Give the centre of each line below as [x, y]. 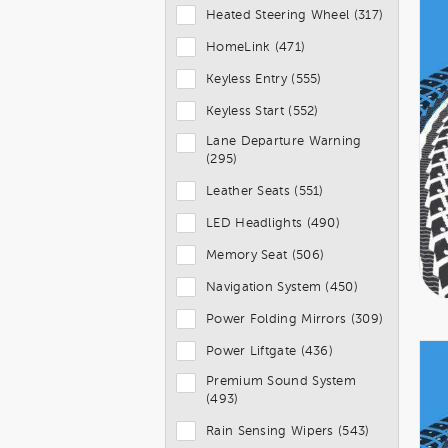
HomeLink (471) [256, 47]
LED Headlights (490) [273, 223]
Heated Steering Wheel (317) [295, 15]
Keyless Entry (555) [264, 79]
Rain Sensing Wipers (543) [288, 431]
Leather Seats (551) [265, 191]
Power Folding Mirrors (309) [295, 319]
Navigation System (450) [282, 287]
